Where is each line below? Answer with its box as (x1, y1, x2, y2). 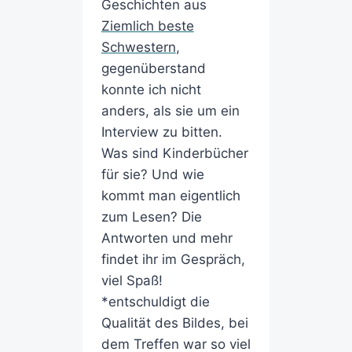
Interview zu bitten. (101, 124, 222, 141)
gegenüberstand (101, 60, 206, 77)
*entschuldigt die (101, 294, 210, 310)
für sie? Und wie (101, 167, 204, 183)
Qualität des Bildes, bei (101, 315, 248, 332)
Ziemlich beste (101, 18, 194, 35)
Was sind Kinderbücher (101, 145, 248, 162)
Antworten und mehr (101, 230, 233, 247)
